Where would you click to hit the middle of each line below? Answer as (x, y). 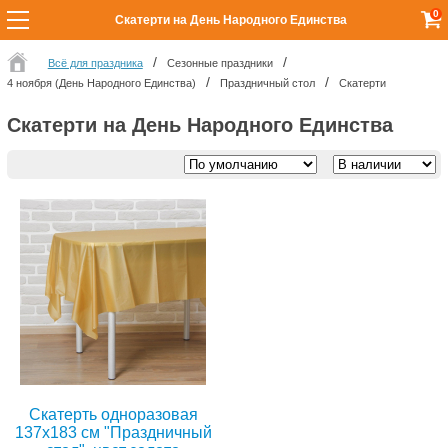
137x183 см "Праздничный (113, 433)
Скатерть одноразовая (113, 415)
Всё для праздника (95, 63)
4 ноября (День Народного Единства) (101, 83)
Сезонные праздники (219, 63)
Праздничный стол (267, 83)
